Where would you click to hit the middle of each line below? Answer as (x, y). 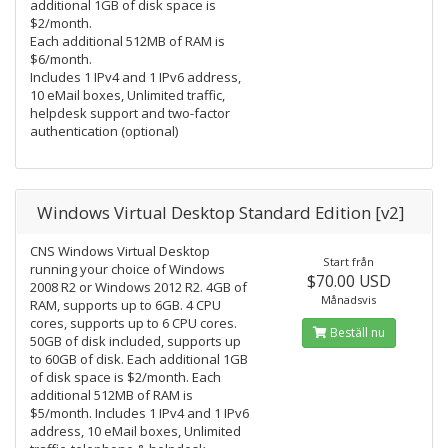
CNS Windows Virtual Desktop (120, 251)
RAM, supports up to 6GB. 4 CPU (125, 305)
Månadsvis (349, 299)
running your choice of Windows (127, 269)
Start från (349, 261)
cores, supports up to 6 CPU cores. (133, 323)
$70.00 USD (348, 281)
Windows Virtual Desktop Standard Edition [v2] (220, 212)
